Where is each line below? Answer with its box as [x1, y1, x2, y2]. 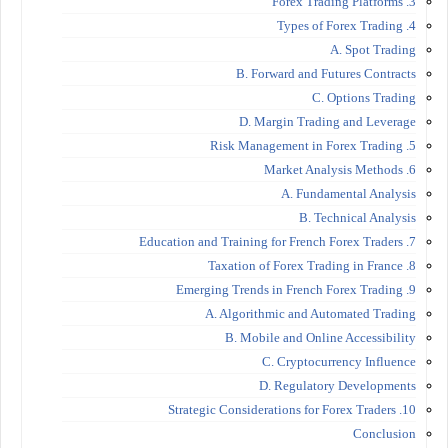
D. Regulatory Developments [259, 377, 416, 393]
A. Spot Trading [330, 41, 416, 57]
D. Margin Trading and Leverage [239, 113, 416, 129]
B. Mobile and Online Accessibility [225, 329, 416, 345]
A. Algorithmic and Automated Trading [205, 305, 416, 321]
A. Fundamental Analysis [281, 185, 416, 201]
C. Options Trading [312, 89, 416, 105]
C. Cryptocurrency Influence [262, 353, 416, 369]
